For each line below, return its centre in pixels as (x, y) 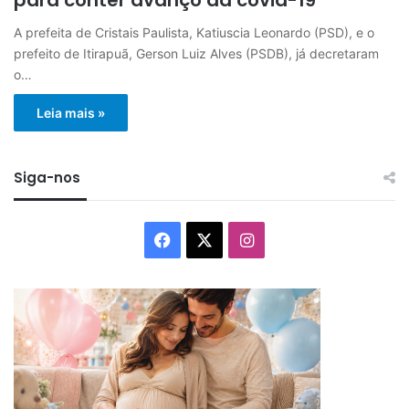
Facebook (208, 238)
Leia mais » (71, 112)
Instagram (292, 238)
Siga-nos (47, 177)
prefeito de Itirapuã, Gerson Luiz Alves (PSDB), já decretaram (196, 53)
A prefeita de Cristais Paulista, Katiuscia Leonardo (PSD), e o (194, 32)
